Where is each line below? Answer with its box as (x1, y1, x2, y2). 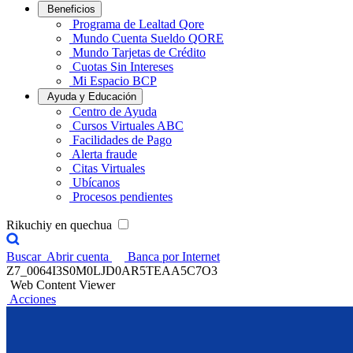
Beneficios (47, 3, 95, 15)
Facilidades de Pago (72, 133, 172, 147)
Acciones (9, 292, 56, 306)
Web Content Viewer (10, 278, 115, 292)
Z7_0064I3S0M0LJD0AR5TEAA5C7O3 (6, 264, 217, 277)
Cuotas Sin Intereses (72, 60, 173, 73)
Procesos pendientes (72, 190, 173, 203)
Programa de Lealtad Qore (72, 17, 204, 31)
